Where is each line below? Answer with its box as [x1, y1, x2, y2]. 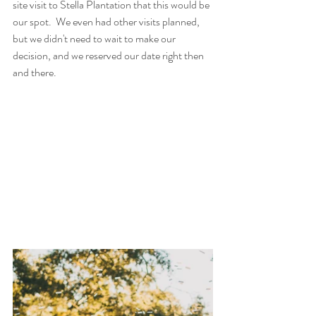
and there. [13, 64, 56, 81]
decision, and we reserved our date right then [13, 47, 206, 64]
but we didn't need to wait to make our [13, 30, 178, 47]
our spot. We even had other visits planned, [13, 13, 202, 30]
